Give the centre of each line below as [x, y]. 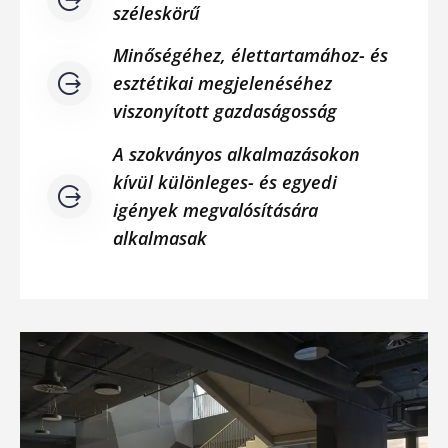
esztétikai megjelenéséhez [222, 83]
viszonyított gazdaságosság [225, 111]
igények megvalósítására [215, 209]
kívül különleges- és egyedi [225, 181]
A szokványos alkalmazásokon [236, 153]
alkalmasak [160, 237]
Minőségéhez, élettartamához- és [250, 55]
